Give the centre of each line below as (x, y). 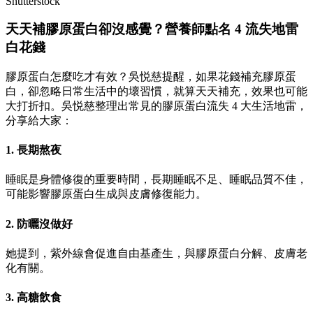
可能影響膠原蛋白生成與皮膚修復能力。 (106, 194)
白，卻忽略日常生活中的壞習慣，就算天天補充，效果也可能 (156, 91)
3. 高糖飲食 (34, 298)
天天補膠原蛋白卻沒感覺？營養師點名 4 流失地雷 (152, 29)
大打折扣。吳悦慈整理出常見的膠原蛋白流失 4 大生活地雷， (156, 105)
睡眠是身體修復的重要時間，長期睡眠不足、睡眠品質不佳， (156, 180)
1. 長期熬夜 (34, 150)
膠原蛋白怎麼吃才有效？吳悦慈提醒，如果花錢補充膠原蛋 (151, 76)
